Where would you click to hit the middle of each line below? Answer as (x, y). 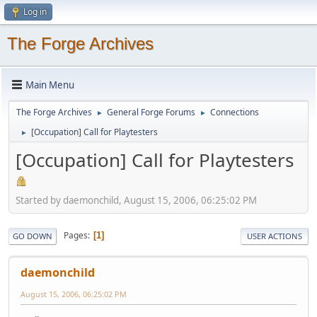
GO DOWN (33, 236)
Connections (235, 112)
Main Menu (50, 85)
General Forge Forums (151, 112)
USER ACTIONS (275, 236)
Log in (35, 12)
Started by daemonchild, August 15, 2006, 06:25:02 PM (136, 200)
